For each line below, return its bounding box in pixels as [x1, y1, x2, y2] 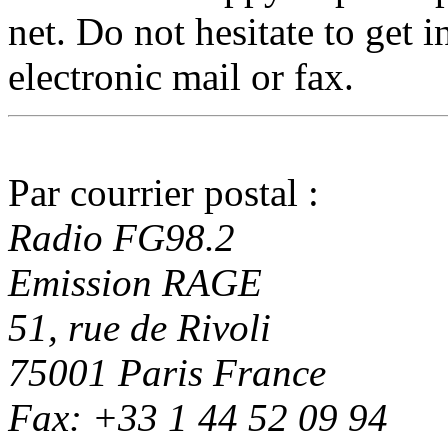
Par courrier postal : [8, 170, 319, 214]
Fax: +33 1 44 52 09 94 [8, 395, 388, 439]
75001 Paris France [8, 350, 326, 394]
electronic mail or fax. [8, 54, 354, 98]
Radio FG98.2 [8, 215, 235, 259]
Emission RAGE [8, 260, 262, 304]
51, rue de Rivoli [8, 305, 271, 349]
